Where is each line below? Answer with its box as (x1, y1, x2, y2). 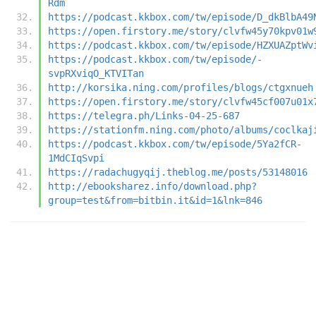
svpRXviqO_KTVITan (48, 67, 144, 79)
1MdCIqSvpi (48, 152, 104, 164)
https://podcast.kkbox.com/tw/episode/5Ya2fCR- (48, 138, 302, 150)
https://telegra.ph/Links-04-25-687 (48, 109, 240, 121)
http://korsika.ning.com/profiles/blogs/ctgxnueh (48, 81, 313, 93)
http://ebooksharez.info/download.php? (48, 180, 257, 192)
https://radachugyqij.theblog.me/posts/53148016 (48, 166, 308, 178)
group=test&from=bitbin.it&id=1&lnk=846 (48, 194, 262, 206)
